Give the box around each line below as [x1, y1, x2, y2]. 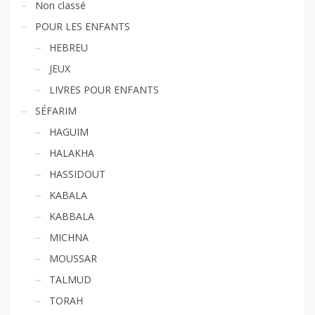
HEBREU [49, 40, 88, 54]
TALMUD [49, 272, 91, 286]
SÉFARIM [35, 103, 77, 117]
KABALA [49, 188, 87, 202]
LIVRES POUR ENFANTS [49, 82, 159, 96]
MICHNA [49, 230, 89, 244]
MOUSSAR [49, 251, 97, 265]
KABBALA [49, 209, 94, 223]
